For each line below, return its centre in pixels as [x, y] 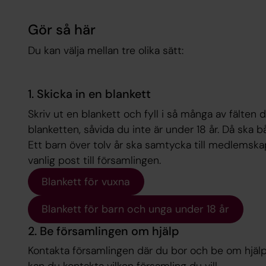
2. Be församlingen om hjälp [103, 231]
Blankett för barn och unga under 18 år [136, 209]
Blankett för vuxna [86, 181]
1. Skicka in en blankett [89, 94]
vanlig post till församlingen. [96, 160]
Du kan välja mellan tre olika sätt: [105, 51]
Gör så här [61, 29]
